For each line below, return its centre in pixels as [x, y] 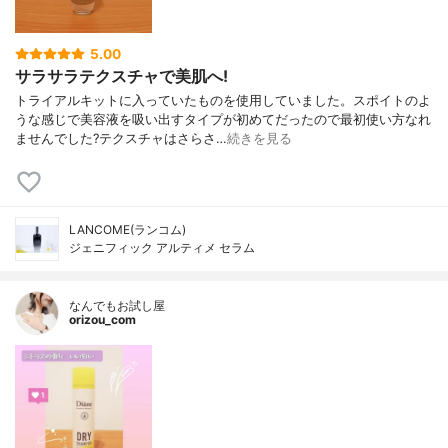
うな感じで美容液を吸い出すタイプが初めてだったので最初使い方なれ [223, 120]
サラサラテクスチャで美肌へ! [121, 76]
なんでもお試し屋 [117, 306]
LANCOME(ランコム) [127, 230]
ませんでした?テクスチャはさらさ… [121, 139]
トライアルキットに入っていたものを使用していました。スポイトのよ [223, 101]
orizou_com [102, 320]
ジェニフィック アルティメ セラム [162, 248]
